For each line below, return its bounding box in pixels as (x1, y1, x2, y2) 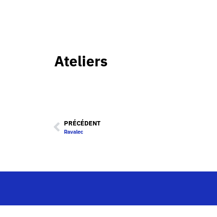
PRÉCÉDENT (64, 119, 101, 127)
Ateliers (54, 51, 108, 70)
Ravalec (64, 128, 83, 135)
